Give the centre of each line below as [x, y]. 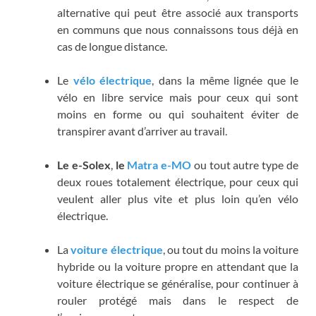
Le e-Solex [84, 165]
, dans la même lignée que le [225, 80]
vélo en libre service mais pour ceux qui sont [178, 97]
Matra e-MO [159, 165]
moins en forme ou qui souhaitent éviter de [178, 114]
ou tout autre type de [245, 165]
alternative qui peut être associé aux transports [178, 13]
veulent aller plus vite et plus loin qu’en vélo [178, 199]
